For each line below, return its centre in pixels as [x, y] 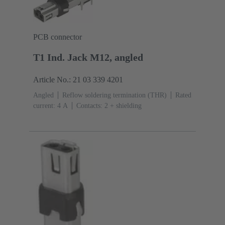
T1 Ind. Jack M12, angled [88, 58]
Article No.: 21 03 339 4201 [78, 80]
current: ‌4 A [50, 106]
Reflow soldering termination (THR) [115, 95]
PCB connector [58, 37]
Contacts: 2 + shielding [109, 106]
